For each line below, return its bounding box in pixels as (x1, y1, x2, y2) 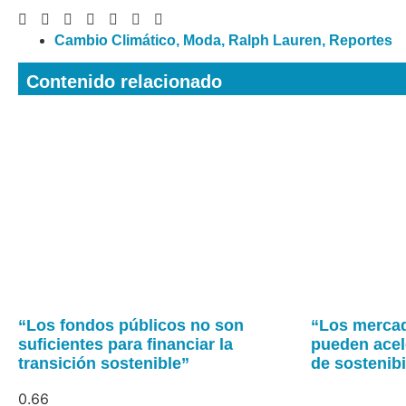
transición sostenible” (18, 353, 189, 372)
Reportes (329, 32, 392, 48)
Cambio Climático (54, 32, 176, 48)
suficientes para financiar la (18, 334, 233, 353)
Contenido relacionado (26, 71, 222, 92)
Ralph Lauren (228, 32, 322, 48)
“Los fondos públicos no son (18, 315, 244, 334)
